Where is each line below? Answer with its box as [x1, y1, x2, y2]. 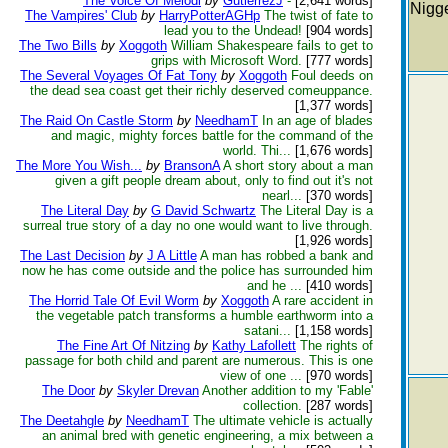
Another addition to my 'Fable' [202, 383, 373, 398]
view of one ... [220, 368, 302, 383]
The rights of [300, 338, 373, 353]
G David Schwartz [151, 203, 256, 218]
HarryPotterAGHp [159, 8, 260, 23]
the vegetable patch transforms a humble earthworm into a [36, 308, 373, 323]
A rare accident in [272, 293, 373, 308]
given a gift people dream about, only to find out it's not [55, 173, 373, 188]
